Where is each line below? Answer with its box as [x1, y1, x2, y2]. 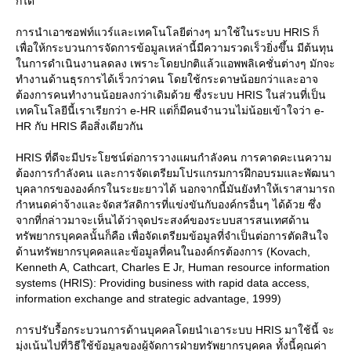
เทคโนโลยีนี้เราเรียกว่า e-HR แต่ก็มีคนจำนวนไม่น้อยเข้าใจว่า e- [16, 104, 324, 117]
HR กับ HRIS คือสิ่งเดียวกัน [16, 120, 143, 132]
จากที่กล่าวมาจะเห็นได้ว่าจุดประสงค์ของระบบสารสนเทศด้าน [16, 214, 309, 226]
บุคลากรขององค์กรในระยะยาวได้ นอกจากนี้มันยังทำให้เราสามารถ [16, 183, 335, 195]
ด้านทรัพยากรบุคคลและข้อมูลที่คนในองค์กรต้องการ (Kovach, [16, 245, 310, 258]
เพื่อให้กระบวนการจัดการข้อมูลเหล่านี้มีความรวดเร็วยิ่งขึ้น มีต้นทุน [16, 42, 334, 54]
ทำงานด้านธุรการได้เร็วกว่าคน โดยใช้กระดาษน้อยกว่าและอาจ [16, 73, 318, 85]
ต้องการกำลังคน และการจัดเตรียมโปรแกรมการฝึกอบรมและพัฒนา [16, 167, 335, 179]
